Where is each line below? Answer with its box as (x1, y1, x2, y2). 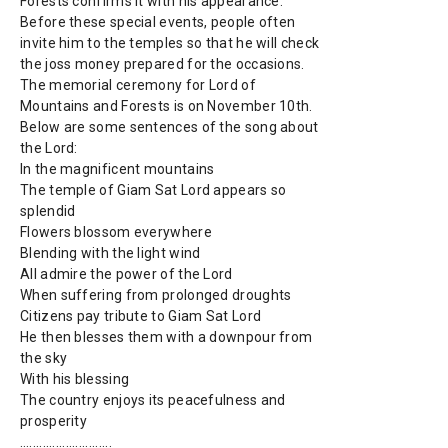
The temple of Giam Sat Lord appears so (20, 181, 287, 198)
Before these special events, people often (20, 13, 296, 30)
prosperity (20, 412, 87, 429)
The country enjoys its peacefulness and (20, 391, 286, 408)
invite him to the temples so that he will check (20, 34, 320, 51)
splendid (20, 202, 76, 219)
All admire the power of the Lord (20, 265, 233, 282)
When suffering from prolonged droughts (20, 286, 292, 303)
